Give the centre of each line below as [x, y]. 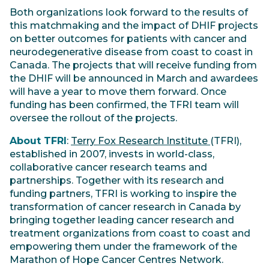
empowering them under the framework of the [123, 247]
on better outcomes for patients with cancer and [128, 39]
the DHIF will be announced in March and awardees [134, 79]
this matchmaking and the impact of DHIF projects [134, 26]
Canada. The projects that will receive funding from [133, 65]
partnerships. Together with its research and [117, 181]
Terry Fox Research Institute [141, 141]
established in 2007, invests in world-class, [112, 154]
